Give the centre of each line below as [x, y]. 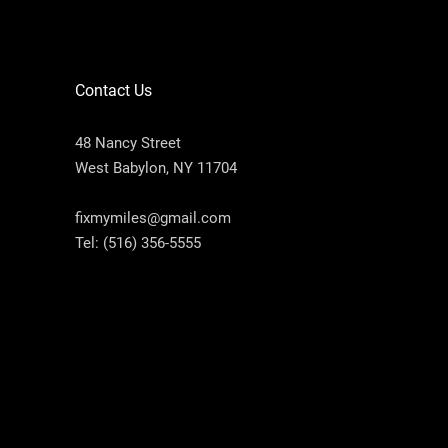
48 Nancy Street [128, 142]
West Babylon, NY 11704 [156, 167]
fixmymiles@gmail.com [153, 217]
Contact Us [114, 90]
